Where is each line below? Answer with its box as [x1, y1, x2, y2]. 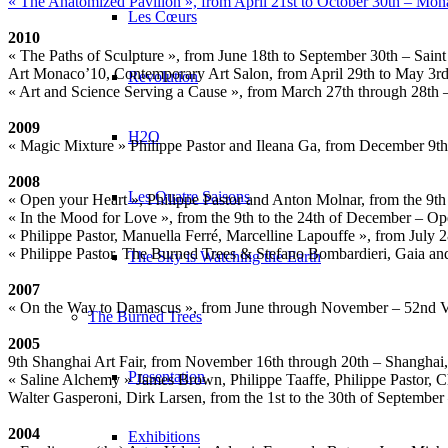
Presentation [128, 368, 205, 385]
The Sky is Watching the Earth [128, 248, 321, 265]
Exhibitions [128, 428, 200, 445]
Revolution [128, 68, 198, 85]
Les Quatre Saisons [128, 188, 250, 205]
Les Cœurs [128, 8, 197, 25]
